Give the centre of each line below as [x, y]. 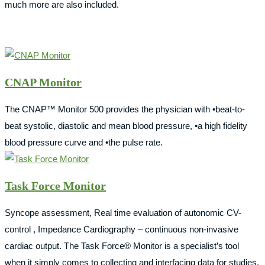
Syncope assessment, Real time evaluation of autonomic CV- [123, 213]
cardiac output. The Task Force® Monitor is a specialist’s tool [122, 246]
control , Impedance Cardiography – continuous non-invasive [122, 230]
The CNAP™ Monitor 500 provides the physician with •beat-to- [125, 109]
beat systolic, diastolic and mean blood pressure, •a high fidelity [126, 126]
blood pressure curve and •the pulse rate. [84, 143]
